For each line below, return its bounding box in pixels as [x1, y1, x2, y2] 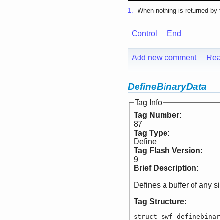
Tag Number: [134, 111, 184, 120]
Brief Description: [134, 164, 201, 173]
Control [132, 29, 157, 38]
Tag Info [135, 98, 162, 107]
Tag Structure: [134, 197, 189, 206]
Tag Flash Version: [134, 146, 205, 155]
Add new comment [132, 54, 196, 62]
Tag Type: [134, 129, 172, 137]
